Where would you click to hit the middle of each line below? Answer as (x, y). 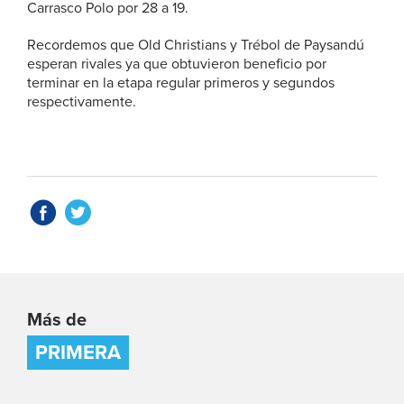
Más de (57, 320)
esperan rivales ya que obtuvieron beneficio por (177, 64)
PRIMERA (78, 353)
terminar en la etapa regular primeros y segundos (181, 83)
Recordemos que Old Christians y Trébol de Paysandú (196, 45)
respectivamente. (82, 102)
